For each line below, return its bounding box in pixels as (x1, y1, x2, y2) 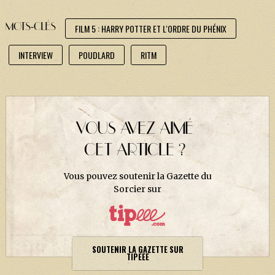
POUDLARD (78, 48, 115, 62)
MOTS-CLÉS (5, 21, 56, 33)
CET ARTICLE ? (83, 142, 185, 160)
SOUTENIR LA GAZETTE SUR (91, 244, 184, 256)
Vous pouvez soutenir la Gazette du (63, 171, 212, 182)
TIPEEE (126, 251, 149, 263)
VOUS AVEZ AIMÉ (76, 120, 193, 138)
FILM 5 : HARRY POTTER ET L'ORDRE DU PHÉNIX (74, 22, 227, 36)
